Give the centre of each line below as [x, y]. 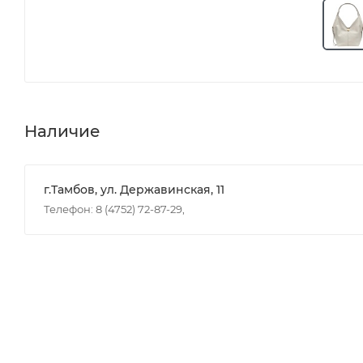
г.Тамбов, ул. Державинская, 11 [134, 189]
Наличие [62, 131]
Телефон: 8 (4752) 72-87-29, [114, 209]
